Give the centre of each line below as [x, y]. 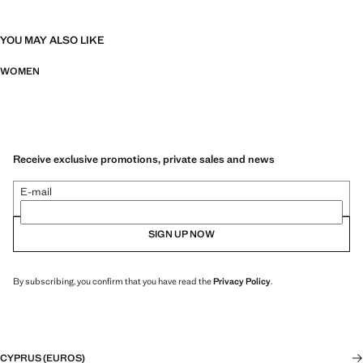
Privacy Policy [242, 281]
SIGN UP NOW [181, 234]
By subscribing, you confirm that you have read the [113, 281]
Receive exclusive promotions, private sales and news [144, 159]
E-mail [36, 191]
